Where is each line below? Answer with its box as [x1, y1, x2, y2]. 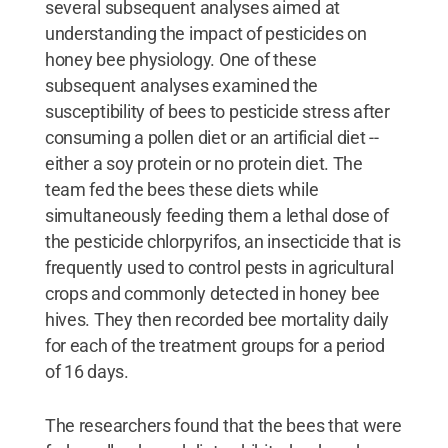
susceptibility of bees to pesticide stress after [44, 100, 390, 122]
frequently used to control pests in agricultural [44, 256, 394, 278]
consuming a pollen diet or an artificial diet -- [44, 126, 379, 148]
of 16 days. [44, 360, 129, 382]
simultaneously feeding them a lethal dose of [44, 204, 389, 226]
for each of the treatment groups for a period [44, 334, 385, 356]
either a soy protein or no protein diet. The [44, 152, 363, 174]
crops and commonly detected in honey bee [44, 282, 380, 304]
